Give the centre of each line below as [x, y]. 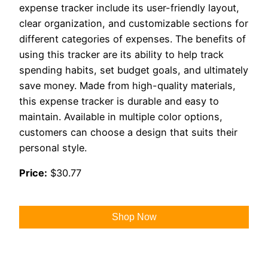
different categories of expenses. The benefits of [133, 39]
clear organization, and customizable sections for [134, 23]
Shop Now [134, 217]
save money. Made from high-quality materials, [127, 85]
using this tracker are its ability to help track [121, 54]
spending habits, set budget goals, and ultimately [134, 70]
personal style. [53, 147]
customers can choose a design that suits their [128, 132]
